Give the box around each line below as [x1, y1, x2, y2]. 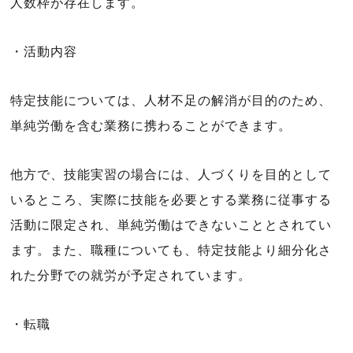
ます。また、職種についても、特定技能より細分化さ [10, 243, 332, 257]
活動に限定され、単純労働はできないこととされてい [10, 218, 332, 232]
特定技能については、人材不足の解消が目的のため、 [10, 94, 332, 107]
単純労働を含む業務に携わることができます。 [10, 119, 292, 132]
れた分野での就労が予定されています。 [10, 269, 251, 282]
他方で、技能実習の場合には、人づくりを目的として [10, 168, 332, 181]
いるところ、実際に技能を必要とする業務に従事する [10, 193, 332, 206]
